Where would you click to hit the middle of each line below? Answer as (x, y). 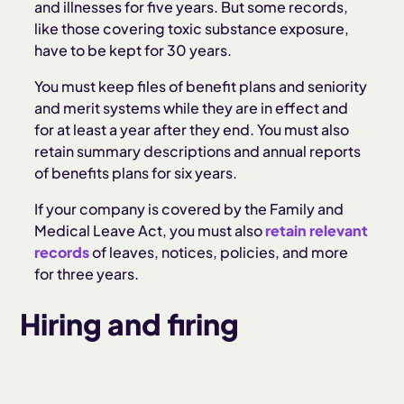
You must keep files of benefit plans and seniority (201, 86)
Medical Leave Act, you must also (150, 230)
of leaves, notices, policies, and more (219, 252)
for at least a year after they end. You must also (192, 129)
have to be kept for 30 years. (133, 50)
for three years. (87, 274)
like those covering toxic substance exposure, (192, 28)
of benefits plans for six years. (136, 173)
